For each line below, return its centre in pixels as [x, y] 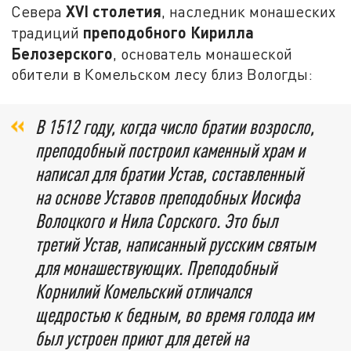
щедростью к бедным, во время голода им [174, 315]
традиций [47, 32]
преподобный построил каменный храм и [170, 150]
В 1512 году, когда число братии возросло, [175, 127]
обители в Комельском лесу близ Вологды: [162, 74]
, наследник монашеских [249, 11]
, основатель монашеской [203, 53]
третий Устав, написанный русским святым [175, 244]
